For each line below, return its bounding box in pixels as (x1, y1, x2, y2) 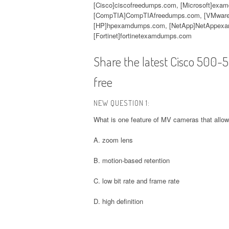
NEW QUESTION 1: (94, 98, 150, 108)
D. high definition (94, 196, 143, 206)
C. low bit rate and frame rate (94, 175, 179, 186)
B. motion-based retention (94, 155, 170, 165)
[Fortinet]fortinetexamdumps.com (94, 30, 192, 40)
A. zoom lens (94, 134, 133, 145)
